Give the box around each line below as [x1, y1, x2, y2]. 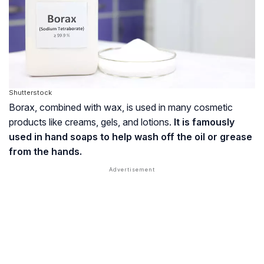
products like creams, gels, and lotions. [9, 115, 174, 128]
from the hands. [9, 145, 82, 157]
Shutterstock [9, 88, 52, 97]
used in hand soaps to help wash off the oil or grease [9, 130, 252, 143]
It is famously [174, 115, 235, 128]
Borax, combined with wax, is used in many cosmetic [9, 101, 233, 113]
